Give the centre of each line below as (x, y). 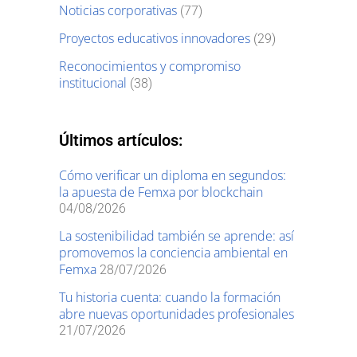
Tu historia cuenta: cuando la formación (170, 297)
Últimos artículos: (121, 140)
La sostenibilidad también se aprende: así (177, 235)
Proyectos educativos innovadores (155, 38)
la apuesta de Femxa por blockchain (161, 192)
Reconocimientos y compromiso (150, 66)
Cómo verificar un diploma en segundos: (173, 175)
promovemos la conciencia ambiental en (173, 252)
